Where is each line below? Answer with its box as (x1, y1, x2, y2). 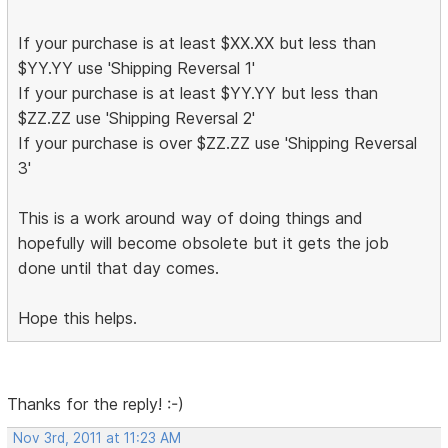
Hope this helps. (18, 308, 138, 329)
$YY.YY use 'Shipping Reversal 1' (18, 58, 256, 79)
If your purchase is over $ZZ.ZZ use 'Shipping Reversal (18, 133, 418, 154)
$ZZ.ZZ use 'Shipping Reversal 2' (18, 108, 256, 129)
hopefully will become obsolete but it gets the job (18, 233, 390, 254)
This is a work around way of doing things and (18, 208, 364, 229)
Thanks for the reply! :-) (7, 394, 185, 415)
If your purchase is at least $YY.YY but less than (18, 83, 379, 104)
